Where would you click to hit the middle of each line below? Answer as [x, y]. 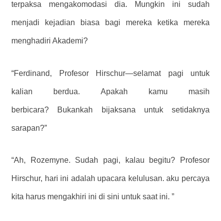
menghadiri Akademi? [50, 40]
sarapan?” [29, 128]
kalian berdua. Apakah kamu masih [110, 91]
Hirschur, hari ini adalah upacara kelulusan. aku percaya [110, 179]
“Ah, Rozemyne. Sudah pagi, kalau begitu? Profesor [110, 160]
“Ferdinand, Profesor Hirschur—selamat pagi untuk [110, 73]
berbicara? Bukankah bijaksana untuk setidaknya [110, 110]
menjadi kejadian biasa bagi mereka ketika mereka [110, 22]
